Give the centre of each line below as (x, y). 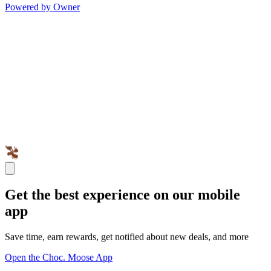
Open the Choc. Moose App (59, 257)
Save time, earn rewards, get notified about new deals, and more (127, 237)
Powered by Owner (42, 7)
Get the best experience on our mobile (122, 195)
